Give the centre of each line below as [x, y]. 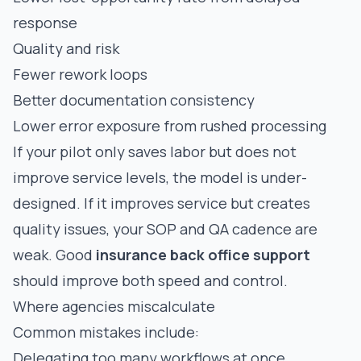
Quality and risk [66, 48]
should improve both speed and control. [150, 280]
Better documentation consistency [134, 100]
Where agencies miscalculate [114, 306]
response [45, 23]
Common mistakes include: [106, 332]
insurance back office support [203, 255]
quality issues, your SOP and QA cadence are [165, 229]
